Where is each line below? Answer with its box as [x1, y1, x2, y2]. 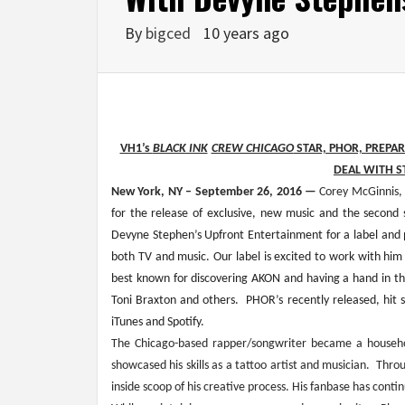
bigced [146, 23, 194, 44]
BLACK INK [152, 142, 208, 156]
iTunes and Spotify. [111, 316, 204, 330]
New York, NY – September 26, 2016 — [111, 185, 320, 200]
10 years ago [203, 23, 289, 44]
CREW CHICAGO [211, 142, 294, 156]
